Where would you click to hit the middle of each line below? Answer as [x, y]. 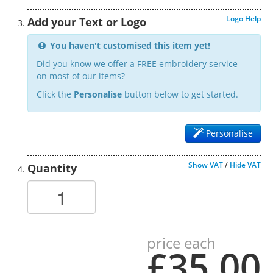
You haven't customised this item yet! [130, 45]
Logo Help [243, 19]
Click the [55, 94]
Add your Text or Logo [87, 22]
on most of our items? [81, 76]
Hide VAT [245, 165]
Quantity [52, 168]
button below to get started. [180, 94]
